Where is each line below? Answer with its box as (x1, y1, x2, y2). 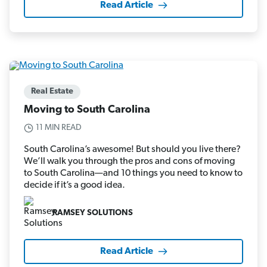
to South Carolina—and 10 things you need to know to (24, 169, 243, 179)
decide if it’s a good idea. (24, 181, 125, 191)
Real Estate (31, 87, 73, 97)
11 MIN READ (36, 123, 82, 133)
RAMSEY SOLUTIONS (52, 208, 133, 218)
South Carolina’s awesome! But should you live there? (24, 145, 241, 155)
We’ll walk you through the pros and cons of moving (24, 157, 235, 167)
